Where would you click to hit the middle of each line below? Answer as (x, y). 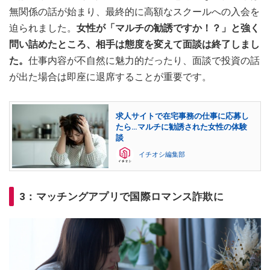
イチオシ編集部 (162, 155)
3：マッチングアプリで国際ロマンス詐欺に (121, 197)
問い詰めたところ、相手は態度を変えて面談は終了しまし (134, 44)
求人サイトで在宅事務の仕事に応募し (182, 116)
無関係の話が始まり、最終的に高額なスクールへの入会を (134, 11)
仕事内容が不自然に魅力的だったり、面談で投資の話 (144, 60)
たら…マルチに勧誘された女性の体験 (181, 127)
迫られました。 (43, 28)
